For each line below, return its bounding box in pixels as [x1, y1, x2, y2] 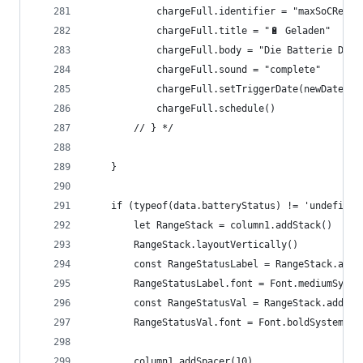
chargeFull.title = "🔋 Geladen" [156, 25, 331, 36]
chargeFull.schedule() [156, 103, 275, 114]
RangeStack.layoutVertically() [134, 239, 298, 250]
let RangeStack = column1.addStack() [134, 220, 332, 231]
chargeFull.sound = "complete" [156, 64, 321, 75]
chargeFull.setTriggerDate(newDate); [156, 83, 355, 95]
